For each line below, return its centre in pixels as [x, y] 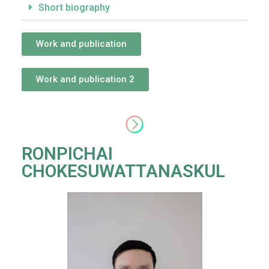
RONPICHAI [67, 154]
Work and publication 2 [85, 80]
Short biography [74, 8]
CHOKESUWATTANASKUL [123, 171]
